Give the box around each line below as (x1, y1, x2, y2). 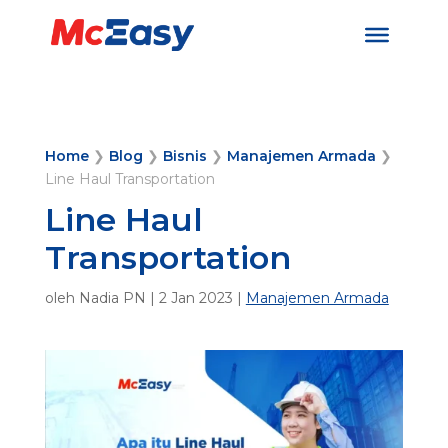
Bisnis (162, 147, 207, 165)
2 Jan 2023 (158, 289, 233, 307)
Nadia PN (78, 289, 146, 307)
